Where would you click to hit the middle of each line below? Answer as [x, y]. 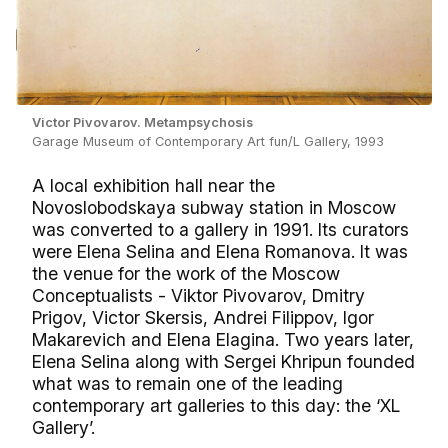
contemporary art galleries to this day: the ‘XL [216, 406]
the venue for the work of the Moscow [186, 274]
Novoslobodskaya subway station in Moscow [214, 208]
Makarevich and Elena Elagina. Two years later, [223, 340]
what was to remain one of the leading [187, 384]
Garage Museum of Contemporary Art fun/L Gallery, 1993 [208, 142]
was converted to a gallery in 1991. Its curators [220, 230]
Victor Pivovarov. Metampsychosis [142, 123]
